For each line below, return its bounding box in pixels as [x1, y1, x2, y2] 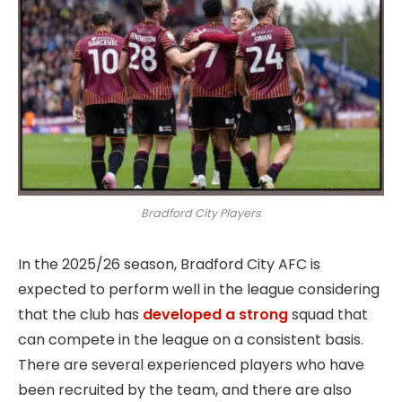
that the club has [18, 303, 143, 325]
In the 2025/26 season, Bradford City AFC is [18, 253, 320, 275]
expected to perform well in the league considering [18, 278, 380, 300]
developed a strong [143, 303, 288, 325]
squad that [288, 303, 368, 325]
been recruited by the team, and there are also [18, 379, 352, 400]
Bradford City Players [141, 205, 261, 221]
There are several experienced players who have [18, 354, 364, 375]
